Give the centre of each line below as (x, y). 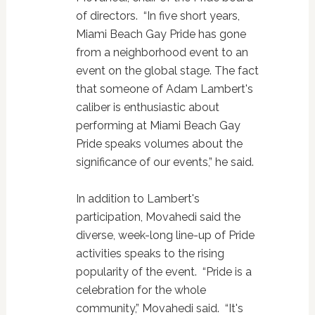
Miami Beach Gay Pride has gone (161, 34)
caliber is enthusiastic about (147, 107)
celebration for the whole (141, 290)
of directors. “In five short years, (157, 16)
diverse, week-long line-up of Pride (165, 235)
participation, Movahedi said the (158, 217)
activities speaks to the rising (150, 253)
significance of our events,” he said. (165, 162)
